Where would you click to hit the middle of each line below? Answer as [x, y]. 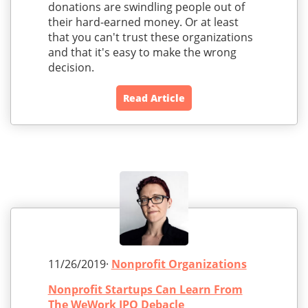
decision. [71, 68]
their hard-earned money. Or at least [143, 22]
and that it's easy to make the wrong [142, 53]
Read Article [154, 98]
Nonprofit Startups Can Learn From [145, 290]
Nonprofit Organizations [179, 264]
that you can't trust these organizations [150, 37]
